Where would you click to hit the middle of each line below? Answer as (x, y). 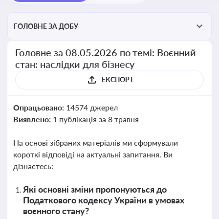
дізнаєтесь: (33, 166)
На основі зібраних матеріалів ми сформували (96, 142)
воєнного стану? (56, 211)
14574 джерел (92, 107)
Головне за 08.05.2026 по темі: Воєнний (106, 52)
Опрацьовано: (40, 107)
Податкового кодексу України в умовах (104, 200)
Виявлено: (33, 119)
